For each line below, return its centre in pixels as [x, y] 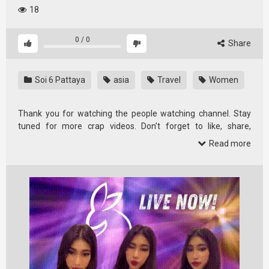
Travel [168, 80]
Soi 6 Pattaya [59, 80]
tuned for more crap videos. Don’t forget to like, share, [134, 126]
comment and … [48, 139]
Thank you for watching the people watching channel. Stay [134, 113]
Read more [229, 144]
